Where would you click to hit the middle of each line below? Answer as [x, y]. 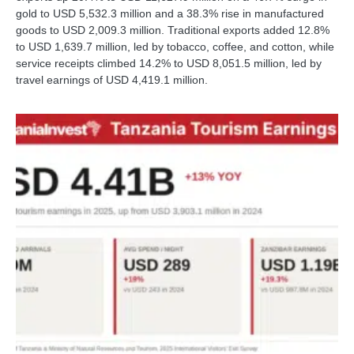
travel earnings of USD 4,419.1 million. [112, 80]
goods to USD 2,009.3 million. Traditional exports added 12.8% [173, 30]
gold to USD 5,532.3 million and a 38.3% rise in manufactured [170, 14]
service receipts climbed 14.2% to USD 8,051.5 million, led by [169, 64]
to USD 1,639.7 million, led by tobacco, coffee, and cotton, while [175, 47]
